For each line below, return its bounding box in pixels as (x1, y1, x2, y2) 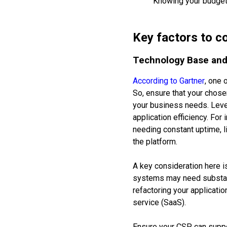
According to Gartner (133, 76, 205, 86)
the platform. (133, 137, 177, 147)
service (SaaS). (133, 198, 186, 208)
